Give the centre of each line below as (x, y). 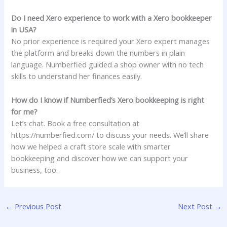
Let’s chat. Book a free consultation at (75, 123)
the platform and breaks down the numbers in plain (98, 53)
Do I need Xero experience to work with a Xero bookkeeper (112, 18)
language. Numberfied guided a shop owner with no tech (108, 65)
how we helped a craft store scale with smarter (91, 146)
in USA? (24, 30)
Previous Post (37, 206)
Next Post (196, 206)
